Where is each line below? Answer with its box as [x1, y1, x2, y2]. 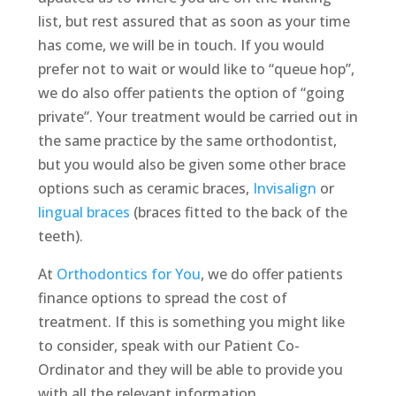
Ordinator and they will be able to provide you [37, 360, 343, 380]
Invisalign [252, 179, 316, 199]
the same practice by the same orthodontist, [37, 131, 337, 151]
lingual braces [37, 202, 130, 223]
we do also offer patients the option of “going [37, 83, 345, 103]
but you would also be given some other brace [37, 155, 346, 175]
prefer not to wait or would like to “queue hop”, [37, 59, 354, 80]
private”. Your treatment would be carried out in [37, 107, 358, 127]
